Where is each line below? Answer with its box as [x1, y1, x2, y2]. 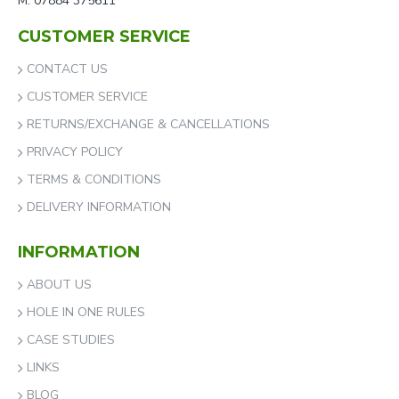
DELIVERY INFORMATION [27, 199, 171, 216]
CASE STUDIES [27, 331, 115, 348]
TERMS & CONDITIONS [27, 171, 161, 188]
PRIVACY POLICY [27, 143, 123, 160]
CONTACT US [27, 61, 108, 77]
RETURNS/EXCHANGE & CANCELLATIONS [27, 116, 270, 133]
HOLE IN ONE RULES [27, 304, 145, 321]
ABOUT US [27, 276, 92, 293]
